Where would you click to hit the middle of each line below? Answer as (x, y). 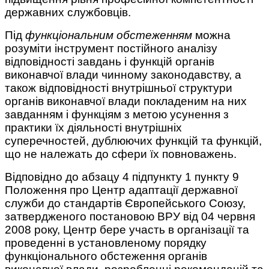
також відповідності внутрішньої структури (119, 88)
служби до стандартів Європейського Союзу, (125, 204)
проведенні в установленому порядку (106, 243)
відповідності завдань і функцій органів (110, 62)
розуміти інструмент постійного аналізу (111, 49)
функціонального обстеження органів (106, 256)
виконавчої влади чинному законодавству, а (123, 75)
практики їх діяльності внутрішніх (93, 128)
